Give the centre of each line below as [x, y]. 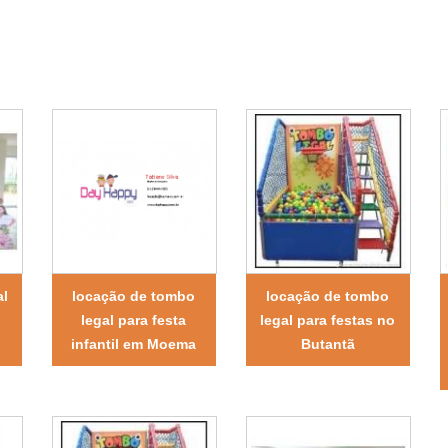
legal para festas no [328, 319]
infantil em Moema [134, 343]
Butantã [327, 343]
